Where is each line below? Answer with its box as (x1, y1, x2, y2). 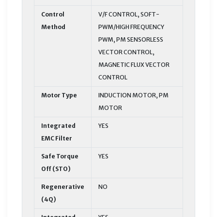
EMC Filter (41, 134, 72, 142)
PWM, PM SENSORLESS (98, 35, 163, 43)
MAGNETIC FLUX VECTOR (98, 61, 170, 68)
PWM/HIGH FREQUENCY (98, 23, 164, 31)
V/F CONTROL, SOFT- (98, 10, 159, 18)
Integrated (41, 122, 76, 129)
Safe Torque (41, 152, 78, 160)
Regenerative (41, 183, 84, 190)
